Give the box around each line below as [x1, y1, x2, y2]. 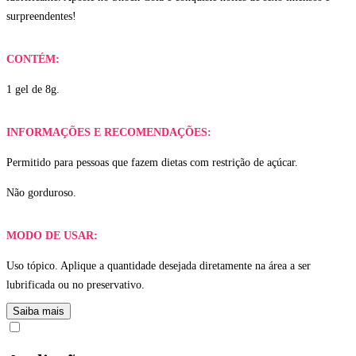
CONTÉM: [6, 52, 60, 65]
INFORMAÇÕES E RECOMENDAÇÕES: [6, 126, 211, 138]
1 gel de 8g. [6, 83, 60, 95]
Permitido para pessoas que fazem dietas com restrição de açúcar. [6, 156, 298, 168]
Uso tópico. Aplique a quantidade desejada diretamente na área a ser [6, 259, 311, 272]
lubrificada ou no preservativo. [6, 278, 145, 291]
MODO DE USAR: [6, 229, 98, 242]
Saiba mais [13, 304, 64, 317]
